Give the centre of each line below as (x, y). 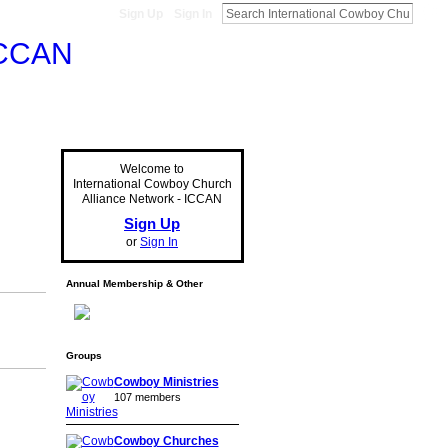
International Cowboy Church (152, 184)
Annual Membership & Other (134, 283)
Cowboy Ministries (166, 382)
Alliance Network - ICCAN (152, 199)
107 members (147, 397)
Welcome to (152, 169)
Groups (83, 355)
